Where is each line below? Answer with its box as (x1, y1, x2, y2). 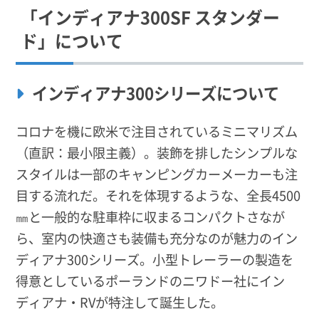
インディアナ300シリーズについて (31, 80, 279, 104)
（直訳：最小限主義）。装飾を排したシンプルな (16, 143, 298, 162)
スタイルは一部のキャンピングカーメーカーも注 (16, 164, 298, 184)
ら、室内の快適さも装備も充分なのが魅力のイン (16, 229, 298, 248)
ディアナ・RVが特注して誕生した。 (16, 293, 224, 312)
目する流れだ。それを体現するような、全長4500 (16, 186, 301, 205)
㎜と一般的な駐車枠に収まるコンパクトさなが (16, 207, 286, 226)
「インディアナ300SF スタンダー (21, 4, 281, 29)
